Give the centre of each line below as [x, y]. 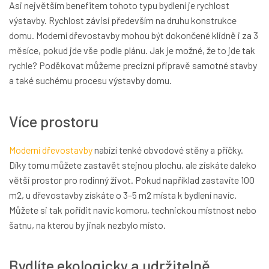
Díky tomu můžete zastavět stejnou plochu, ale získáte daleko [133, 165]
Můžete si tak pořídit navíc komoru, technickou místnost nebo [133, 210]
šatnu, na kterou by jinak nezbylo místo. [87, 225]
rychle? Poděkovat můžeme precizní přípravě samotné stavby [133, 65]
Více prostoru [54, 121]
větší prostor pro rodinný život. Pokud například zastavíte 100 [132, 180]
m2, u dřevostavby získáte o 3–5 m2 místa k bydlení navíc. [123, 195]
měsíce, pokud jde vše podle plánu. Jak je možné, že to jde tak [132, 50]
